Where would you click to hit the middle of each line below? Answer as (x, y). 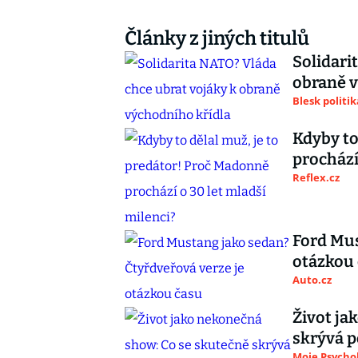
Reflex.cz (316, 177)
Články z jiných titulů (217, 38)
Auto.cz (312, 280)
